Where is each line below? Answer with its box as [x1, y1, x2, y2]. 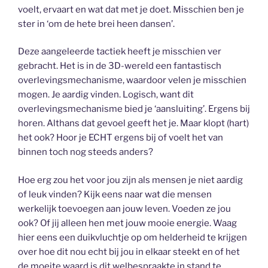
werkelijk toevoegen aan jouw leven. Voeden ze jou [18, 203, 231, 214]
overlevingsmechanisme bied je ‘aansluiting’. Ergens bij [18, 103, 250, 115]
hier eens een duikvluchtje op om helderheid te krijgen [18, 232, 247, 243]
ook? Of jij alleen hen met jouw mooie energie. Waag [18, 217, 237, 229]
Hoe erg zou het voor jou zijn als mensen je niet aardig [18, 174, 243, 185]
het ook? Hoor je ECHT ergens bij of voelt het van [18, 132, 223, 144]
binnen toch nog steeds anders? [18, 147, 153, 158]
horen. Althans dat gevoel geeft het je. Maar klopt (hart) [18, 118, 249, 129]
